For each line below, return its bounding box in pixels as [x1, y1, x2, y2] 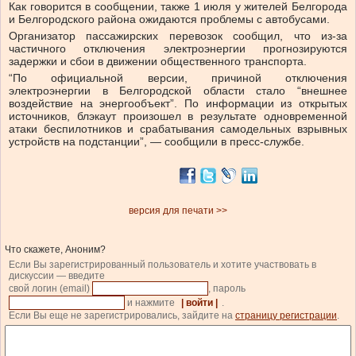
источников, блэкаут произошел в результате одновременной [9, 110, 347, 123]
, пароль [208, 283, 248, 295]
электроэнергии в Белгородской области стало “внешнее [9, 84, 347, 98]
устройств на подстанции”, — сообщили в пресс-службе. [9, 135, 304, 149]
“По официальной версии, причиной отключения [9, 72, 347, 85]
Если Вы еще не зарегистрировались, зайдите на [9, 310, 235, 322]
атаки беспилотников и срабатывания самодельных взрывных [9, 122, 347, 136]
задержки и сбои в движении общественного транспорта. [9, 55, 313, 68]
